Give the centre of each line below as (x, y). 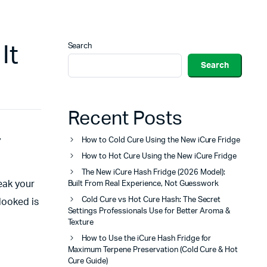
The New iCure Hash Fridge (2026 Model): (153, 173)
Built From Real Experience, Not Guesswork (143, 184)
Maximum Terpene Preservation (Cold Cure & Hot (153, 250)
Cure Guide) (88, 262)
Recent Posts (125, 119)
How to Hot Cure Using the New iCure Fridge (159, 157)
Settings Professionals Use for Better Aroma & (149, 212)
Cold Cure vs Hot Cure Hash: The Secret (151, 200)
